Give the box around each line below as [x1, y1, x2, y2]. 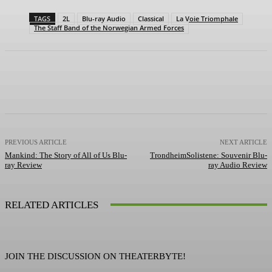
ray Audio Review [208, 160, 267, 169]
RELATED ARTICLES [5, 199, 98, 211]
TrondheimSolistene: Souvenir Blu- [149, 150, 267, 160]
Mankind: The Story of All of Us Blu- [5, 150, 127, 160]
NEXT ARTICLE [219, 138, 267, 146]
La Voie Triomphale [176, 13, 238, 23]
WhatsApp [216, 77, 251, 87]
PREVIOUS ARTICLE [5, 138, 67, 146]
